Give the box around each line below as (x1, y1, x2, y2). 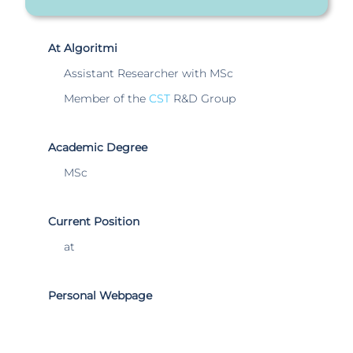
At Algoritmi (48, 41, 118, 55)
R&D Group (170, 91, 236, 106)
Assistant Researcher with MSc (64, 66, 234, 80)
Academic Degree (48, 140, 148, 154)
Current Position (48, 214, 140, 229)
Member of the (64, 91, 150, 106)
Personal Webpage (48, 288, 153, 303)
